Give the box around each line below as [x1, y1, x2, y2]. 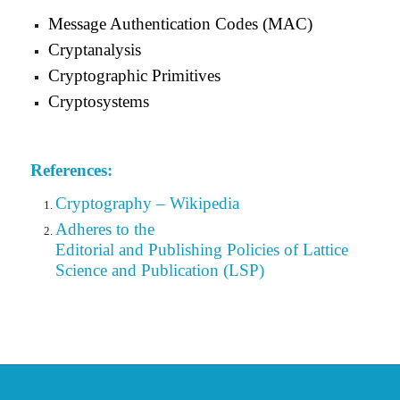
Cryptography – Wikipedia [54, 194, 239, 213]
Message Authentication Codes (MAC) [47, 14, 312, 34]
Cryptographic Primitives [47, 66, 221, 86]
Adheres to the [54, 220, 154, 239]
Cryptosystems [47, 92, 149, 112]
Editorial [54, 240, 114, 260]
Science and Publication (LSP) [54, 261, 264, 280]
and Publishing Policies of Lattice [113, 240, 348, 260]
